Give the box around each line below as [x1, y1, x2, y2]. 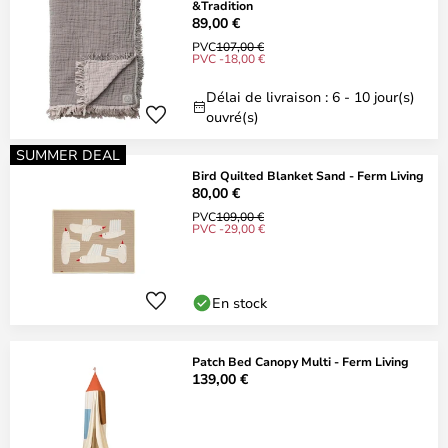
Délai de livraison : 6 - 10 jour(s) [206, 87, 415, 106]
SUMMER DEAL [16, 145, 120, 164]
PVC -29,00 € [192, 220, 265, 236]
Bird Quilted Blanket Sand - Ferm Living [192, 167, 424, 183]
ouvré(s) [206, 107, 259, 126]
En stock [212, 293, 267, 312]
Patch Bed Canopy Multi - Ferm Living [192, 353, 409, 369]
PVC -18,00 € [192, 50, 265, 66]
